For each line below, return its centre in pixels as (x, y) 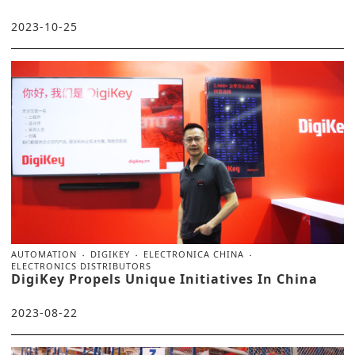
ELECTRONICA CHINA (194, 254)
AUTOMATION (44, 254)
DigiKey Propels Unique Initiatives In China (164, 279)
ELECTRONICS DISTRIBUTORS (81, 266)
